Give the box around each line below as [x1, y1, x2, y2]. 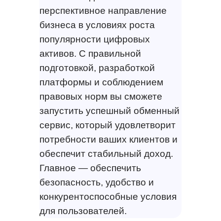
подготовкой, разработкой [39, 62, 155, 73]
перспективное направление [39, 5, 167, 16]
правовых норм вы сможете [39, 91, 162, 102]
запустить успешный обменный [39, 105, 180, 116]
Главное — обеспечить [39, 162, 141, 173]
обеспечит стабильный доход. [39, 148, 173, 159]
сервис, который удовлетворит [39, 119, 176, 130]
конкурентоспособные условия [39, 191, 177, 202]
